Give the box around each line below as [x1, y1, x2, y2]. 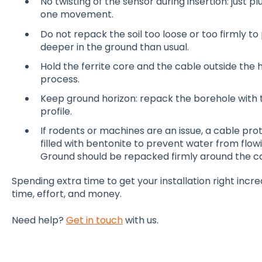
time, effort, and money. [11, 187, 122, 201]
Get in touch [65, 213, 123, 227]
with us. [122, 213, 158, 227]
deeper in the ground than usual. [40, 40, 189, 54]
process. [40, 72, 80, 86]
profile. [40, 105, 72, 118]
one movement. [40, 8, 113, 22]
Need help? [11, 213, 66, 227]
